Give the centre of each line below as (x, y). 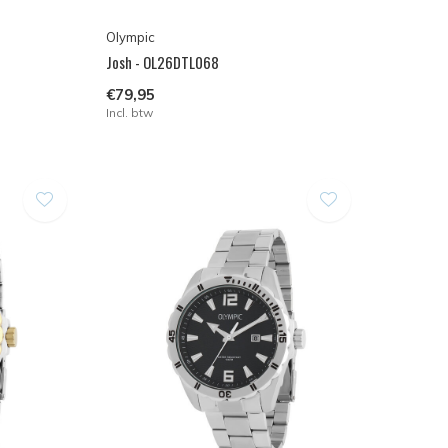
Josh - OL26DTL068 (162, 61)
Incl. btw (129, 112)
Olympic (130, 36)
